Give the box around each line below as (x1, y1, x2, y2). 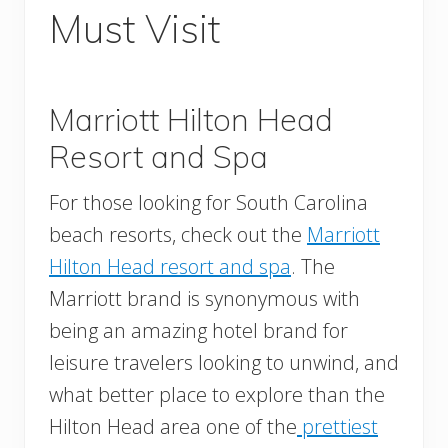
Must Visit (49, 4, 220, 54)
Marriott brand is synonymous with (49, 285, 360, 313)
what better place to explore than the (49, 381, 385, 409)
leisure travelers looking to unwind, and (49, 349, 399, 377)
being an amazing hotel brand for (49, 317, 348, 345)
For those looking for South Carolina (49, 189, 368, 217)
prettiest (297, 413, 378, 441)
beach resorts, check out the (49, 221, 307, 249)
